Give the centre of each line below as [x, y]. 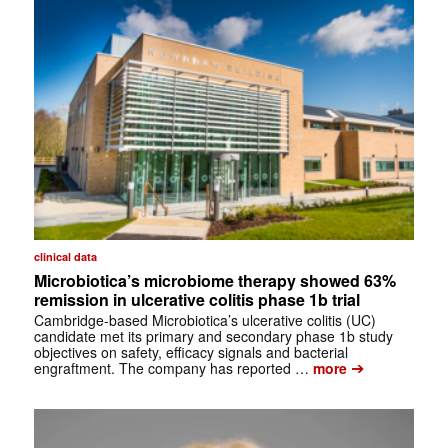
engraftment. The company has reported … [171, 367]
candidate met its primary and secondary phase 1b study [213, 335]
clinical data [65, 256]
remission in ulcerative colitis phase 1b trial [196, 299]
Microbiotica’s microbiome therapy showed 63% [214, 280]
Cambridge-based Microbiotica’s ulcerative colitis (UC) [204, 319]
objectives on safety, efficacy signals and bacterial [190, 351]
